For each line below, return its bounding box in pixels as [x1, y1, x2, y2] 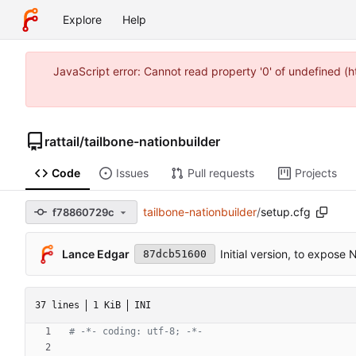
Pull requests [187, 166, 254, 180]
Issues [115, 166, 149, 180]
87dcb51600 [143, 248, 207, 261]
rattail [44, 133, 79, 149]
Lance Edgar [62, 246, 130, 261]
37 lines [35, 299, 79, 311]
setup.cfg [260, 205, 311, 219]
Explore [63, 13, 102, 26]
